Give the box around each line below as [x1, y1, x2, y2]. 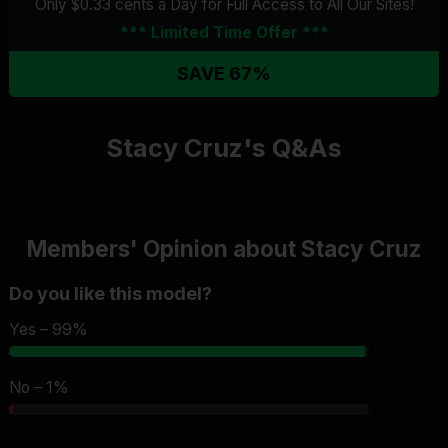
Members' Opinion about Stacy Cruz [26, 234, 422, 262]
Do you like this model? [9, 282, 212, 304]
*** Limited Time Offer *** [119, 22, 329, 42]
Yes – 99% [9, 319, 88, 339]
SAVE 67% [177, 62, 271, 84]
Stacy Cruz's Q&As [106, 132, 342, 163]
